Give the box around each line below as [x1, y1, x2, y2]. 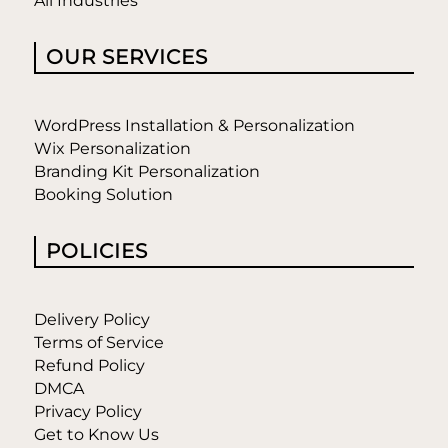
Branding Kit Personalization [33, 162, 260, 182]
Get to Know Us [33, 425, 159, 445]
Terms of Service [33, 333, 164, 353]
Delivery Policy [33, 310, 150, 330]
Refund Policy [33, 356, 145, 376]
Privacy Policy [33, 402, 142, 422]
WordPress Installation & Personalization [33, 116, 355, 136]
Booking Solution [33, 185, 173, 205]
